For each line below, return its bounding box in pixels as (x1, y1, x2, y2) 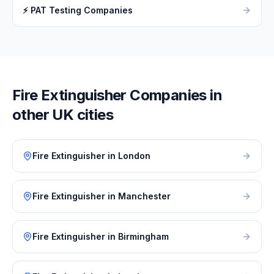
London (118, 150, 150, 161)
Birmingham (118, 231, 169, 242)
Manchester (118, 191, 171, 201)
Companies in (126, 86, 223, 104)
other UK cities (12, 106, 113, 124)
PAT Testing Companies (31, 5, 133, 15)
